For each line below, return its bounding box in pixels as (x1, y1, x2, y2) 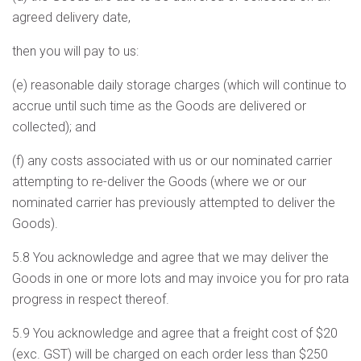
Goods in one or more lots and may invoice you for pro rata (12, 271, 349, 286)
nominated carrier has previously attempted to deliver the (12, 195, 335, 210)
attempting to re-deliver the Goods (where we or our (12, 174, 306, 189)
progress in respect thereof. (12, 292, 169, 307)
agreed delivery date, (12, 10, 131, 25)
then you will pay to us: (12, 44, 139, 59)
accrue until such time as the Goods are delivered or (12, 98, 306, 114)
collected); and (12, 119, 96, 135)
